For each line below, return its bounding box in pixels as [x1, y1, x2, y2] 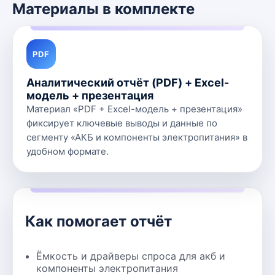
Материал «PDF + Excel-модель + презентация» [26, 103, 242, 115]
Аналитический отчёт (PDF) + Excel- [26, 76, 229, 89]
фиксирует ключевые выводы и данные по [26, 117, 217, 129]
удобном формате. [26, 145, 109, 157]
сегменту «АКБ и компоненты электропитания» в [26, 131, 247, 143]
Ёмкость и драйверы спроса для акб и [36, 249, 225, 262]
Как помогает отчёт [25, 212, 172, 230]
